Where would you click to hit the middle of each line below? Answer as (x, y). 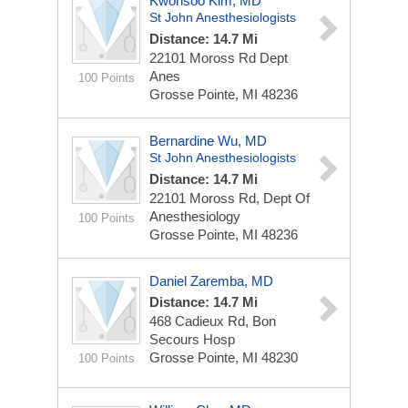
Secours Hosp (192, 339)
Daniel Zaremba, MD (211, 281)
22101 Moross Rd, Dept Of (229, 198)
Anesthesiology (195, 216)
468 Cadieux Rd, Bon (213, 321)
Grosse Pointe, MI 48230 (224, 357)
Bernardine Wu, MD (208, 141)
